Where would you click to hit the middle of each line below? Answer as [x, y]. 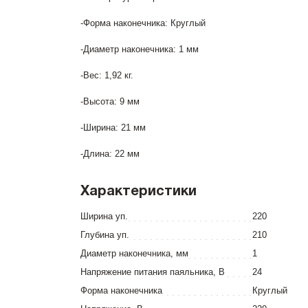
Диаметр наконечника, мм [134, 253]
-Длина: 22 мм [110, 154]
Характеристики [139, 192]
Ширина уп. [104, 216]
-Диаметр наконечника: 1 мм [140, 49]
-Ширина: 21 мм [113, 128]
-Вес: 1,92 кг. [107, 75]
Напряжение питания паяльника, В [153, 272]
